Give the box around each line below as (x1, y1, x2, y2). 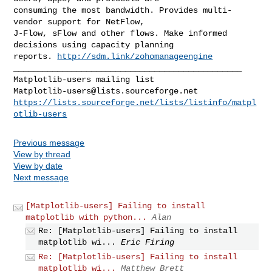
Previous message (13, 137, 85, 148)
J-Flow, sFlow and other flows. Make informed (13, 28, 228, 38)
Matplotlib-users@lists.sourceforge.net (13, 86, 199, 96)
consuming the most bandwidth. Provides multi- (13, 5, 233, 15)
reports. (13, 51, 58, 61)
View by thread (13, 149, 71, 159)
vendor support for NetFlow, (13, 16, 150, 27)
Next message (13, 172, 69, 182)
